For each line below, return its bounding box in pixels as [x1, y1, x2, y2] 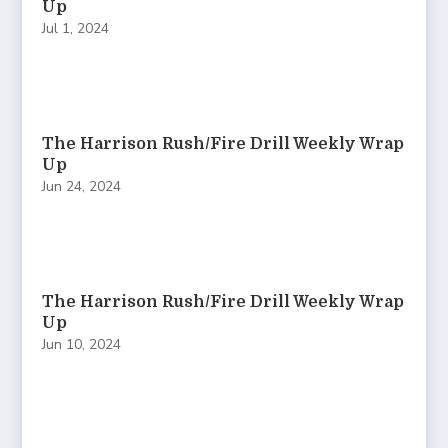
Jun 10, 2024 [42, 334, 122, 354]
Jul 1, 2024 [42, 18, 110, 38]
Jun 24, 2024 [42, 176, 122, 196]
